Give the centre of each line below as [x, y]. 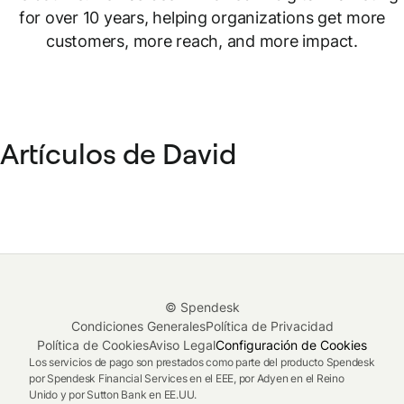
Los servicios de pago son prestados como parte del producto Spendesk [202, 362]
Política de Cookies [93, 345]
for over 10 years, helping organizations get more [202, 18]
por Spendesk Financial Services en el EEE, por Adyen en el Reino [187, 378]
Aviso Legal [182, 345]
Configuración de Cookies [291, 345]
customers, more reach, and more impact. [202, 41]
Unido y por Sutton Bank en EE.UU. [113, 395]
